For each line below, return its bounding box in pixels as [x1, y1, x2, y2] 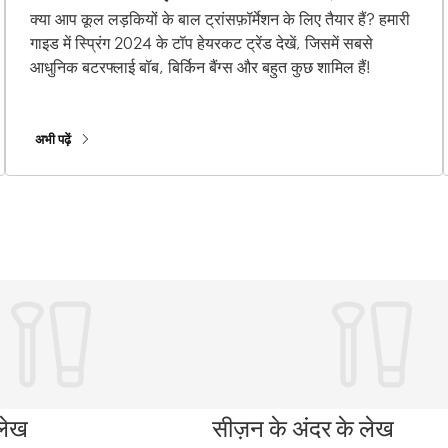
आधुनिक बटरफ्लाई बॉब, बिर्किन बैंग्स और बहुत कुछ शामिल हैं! [30, 56, 371, 77]
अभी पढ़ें [35, 130, 71, 148]
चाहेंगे [30, 8, 94, 53]
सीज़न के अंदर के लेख [212, 410, 394, 443]
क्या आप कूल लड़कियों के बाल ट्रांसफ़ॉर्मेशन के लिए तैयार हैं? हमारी [30, 8, 410, 29]
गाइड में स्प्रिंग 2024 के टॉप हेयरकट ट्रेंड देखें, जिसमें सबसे [30, 32, 373, 53]
